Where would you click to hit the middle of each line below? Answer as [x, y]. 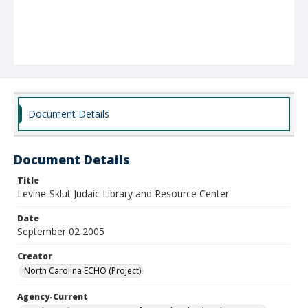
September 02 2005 [61, 231]
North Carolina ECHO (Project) [82, 271]
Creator [35, 256]
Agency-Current [53, 297]
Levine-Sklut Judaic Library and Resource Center [123, 194]
